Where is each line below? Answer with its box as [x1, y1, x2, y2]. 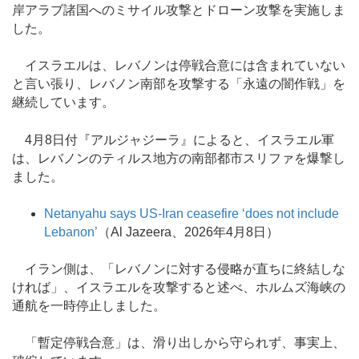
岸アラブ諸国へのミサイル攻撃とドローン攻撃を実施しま [12, 3, 345, 17]
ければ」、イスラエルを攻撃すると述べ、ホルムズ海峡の [12, 280, 345, 294]
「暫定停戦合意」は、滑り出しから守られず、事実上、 [12, 336, 345, 350]
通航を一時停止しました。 [12, 299, 166, 313]
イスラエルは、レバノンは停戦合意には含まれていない [12, 58, 345, 73]
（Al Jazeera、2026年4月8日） [98, 224, 279, 239]
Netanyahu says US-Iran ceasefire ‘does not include [44, 206, 339, 220]
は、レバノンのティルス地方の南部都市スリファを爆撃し [12, 151, 345, 165]
